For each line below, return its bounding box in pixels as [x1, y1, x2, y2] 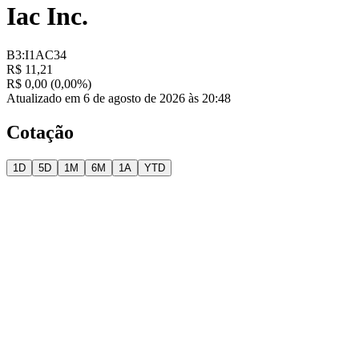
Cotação [6, 122, 74, 143]
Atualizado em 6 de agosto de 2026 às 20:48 [6, 91, 231, 106]
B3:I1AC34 [6, 48, 67, 63]
